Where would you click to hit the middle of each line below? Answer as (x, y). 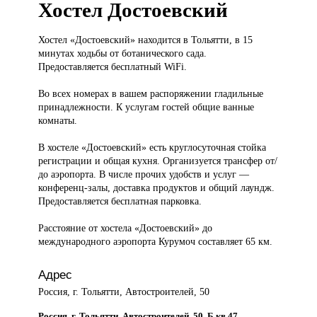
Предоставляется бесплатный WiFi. (113, 67)
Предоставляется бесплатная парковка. (120, 201)
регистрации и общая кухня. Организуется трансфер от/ (158, 161)
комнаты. (58, 121)
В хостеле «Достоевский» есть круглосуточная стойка (152, 148)
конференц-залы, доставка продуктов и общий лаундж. (157, 188)
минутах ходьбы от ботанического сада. (123, 53)
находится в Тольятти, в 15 (196, 40)
